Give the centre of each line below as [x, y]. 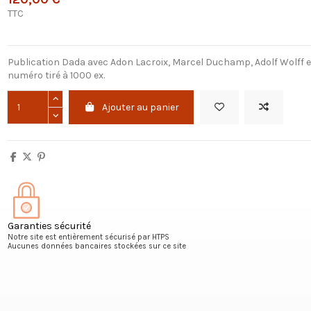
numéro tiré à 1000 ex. [56, 76]
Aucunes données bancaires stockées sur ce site [96, 246]
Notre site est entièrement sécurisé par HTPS [88, 237]
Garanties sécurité [49, 226]
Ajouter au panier [141, 108]
